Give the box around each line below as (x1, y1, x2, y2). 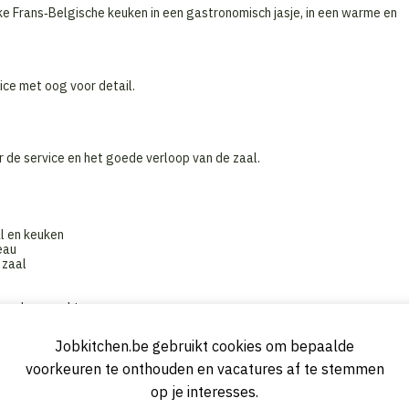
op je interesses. (151, 383, 258, 401)
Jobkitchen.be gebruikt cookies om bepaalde (55, 337, 354, 355)
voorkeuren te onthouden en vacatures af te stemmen (25, 360, 384, 378)
